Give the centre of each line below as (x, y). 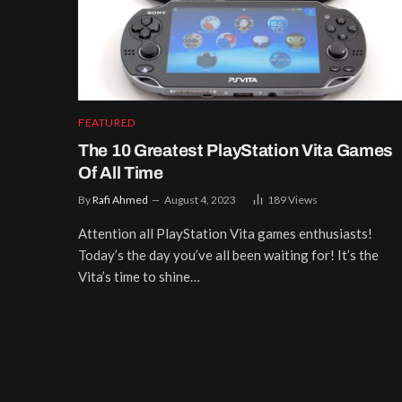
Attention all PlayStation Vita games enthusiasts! (225, 233)
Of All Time (121, 172)
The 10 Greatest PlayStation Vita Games (236, 150)
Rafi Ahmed (120, 199)
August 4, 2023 (200, 199)
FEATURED (107, 122)
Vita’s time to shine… (139, 276)
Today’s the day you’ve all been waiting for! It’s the (228, 254)
